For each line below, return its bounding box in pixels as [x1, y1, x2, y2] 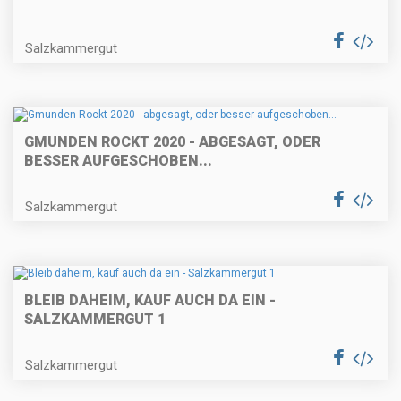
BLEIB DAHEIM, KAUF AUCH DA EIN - [24, 292, 276, 310]
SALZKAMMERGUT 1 [24, 311, 166, 328]
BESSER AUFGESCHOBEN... [24, 152, 212, 170]
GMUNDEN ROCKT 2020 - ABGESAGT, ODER [24, 133, 320, 151]
